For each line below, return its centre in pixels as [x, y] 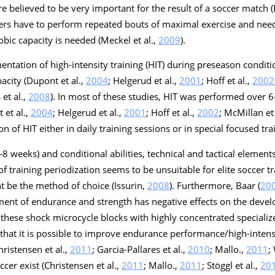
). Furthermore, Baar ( [215, 186]
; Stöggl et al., [231, 265]
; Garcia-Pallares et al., [140, 250]
